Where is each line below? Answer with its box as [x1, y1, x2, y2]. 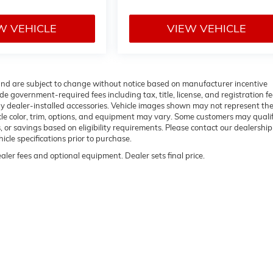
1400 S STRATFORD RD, [138, 239, 219, 248]
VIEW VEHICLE [166, 21, 246, 35]
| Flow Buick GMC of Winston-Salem [19, 239, 134, 248]
